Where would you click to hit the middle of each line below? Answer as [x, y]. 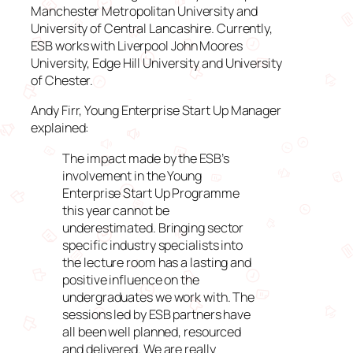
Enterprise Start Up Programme [151, 193]
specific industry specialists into [152, 245]
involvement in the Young [132, 175]
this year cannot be [116, 210]
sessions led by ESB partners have [157, 314]
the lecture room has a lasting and [157, 262]
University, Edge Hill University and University [156, 63]
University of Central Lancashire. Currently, [152, 29]
